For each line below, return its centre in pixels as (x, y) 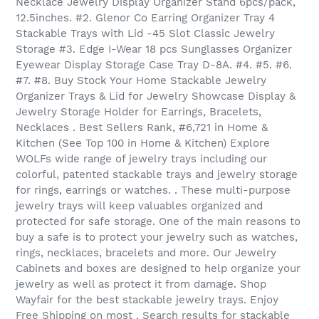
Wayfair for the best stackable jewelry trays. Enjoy (147, 300)
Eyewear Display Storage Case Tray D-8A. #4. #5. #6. (154, 65)
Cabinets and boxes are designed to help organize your (158, 269)
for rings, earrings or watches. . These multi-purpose (153, 190)
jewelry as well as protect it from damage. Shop (141, 284)
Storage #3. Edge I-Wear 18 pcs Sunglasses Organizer (154, 49)
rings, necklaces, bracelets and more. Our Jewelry (146, 253)
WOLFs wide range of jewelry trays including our (141, 159)
